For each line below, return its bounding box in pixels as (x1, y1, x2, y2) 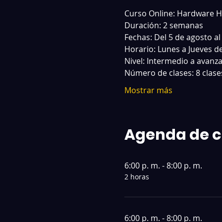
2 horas (124, 171, 149, 181)
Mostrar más (124, 84, 172, 96)
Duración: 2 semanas (124, 19, 205, 31)
